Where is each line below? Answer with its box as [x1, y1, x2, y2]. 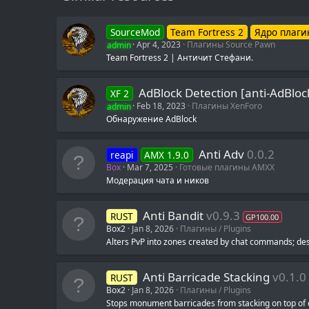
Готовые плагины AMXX [179, 161, 275, 174]
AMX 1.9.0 [144, 148, 190, 162]
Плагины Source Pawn [187, 39, 275, 51]
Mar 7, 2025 [127, 161, 173, 174]
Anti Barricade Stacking [142, 269, 270, 286]
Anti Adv [199, 146, 244, 163]
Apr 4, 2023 [137, 39, 181, 51]
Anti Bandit [142, 208, 203, 224]
